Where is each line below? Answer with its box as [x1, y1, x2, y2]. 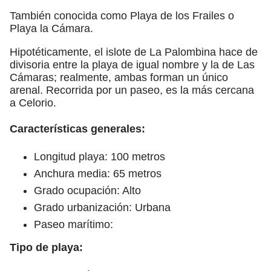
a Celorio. [10, 96, 56, 109]
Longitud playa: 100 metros [34, 150, 165, 163]
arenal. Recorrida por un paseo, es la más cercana [10, 83, 254, 96]
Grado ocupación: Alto [34, 184, 141, 197]
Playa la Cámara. [10, 22, 93, 34]
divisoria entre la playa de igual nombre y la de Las [10, 58, 255, 71]
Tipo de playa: [10, 241, 83, 253]
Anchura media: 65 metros [34, 167, 162, 180]
